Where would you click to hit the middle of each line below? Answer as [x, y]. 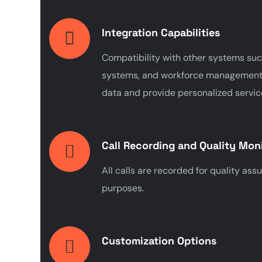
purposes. [123, 188]
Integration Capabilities [161, 32]
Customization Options [159, 240]
